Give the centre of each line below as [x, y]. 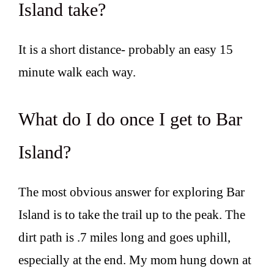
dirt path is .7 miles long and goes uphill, [124, 238]
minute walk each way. [77, 72]
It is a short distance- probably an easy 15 [126, 49]
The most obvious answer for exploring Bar [131, 192]
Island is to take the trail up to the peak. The [132, 215]
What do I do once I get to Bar [130, 119]
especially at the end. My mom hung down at [135, 260]
